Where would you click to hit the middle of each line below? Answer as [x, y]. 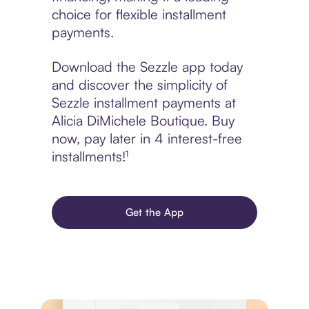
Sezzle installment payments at [143, 103]
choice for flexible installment [139, 14]
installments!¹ [90, 157]
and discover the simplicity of [139, 85]
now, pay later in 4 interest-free [147, 139]
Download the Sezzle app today [147, 67]
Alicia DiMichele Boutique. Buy [143, 121]
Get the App [154, 212]
